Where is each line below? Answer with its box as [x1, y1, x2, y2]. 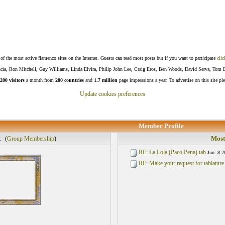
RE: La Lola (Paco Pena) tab [138, 149, 206, 156]
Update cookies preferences [80, 90, 145, 97]
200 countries [55, 77, 84, 83]
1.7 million [94, 77, 118, 83]
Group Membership [7, 135, 54, 142]
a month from [25, 77, 55, 83]
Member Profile [138, 122, 184, 130]
